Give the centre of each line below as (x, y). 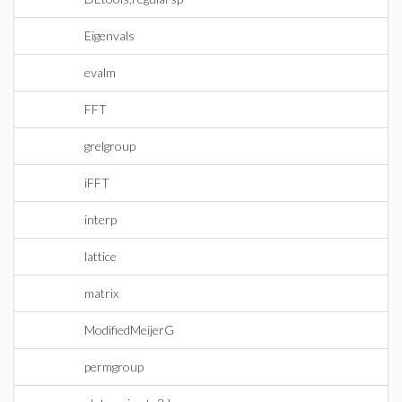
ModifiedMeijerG (129, 330)
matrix (101, 293)
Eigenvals (109, 35)
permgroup (114, 367)
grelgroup (110, 146)
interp (100, 219)
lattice (100, 256)
